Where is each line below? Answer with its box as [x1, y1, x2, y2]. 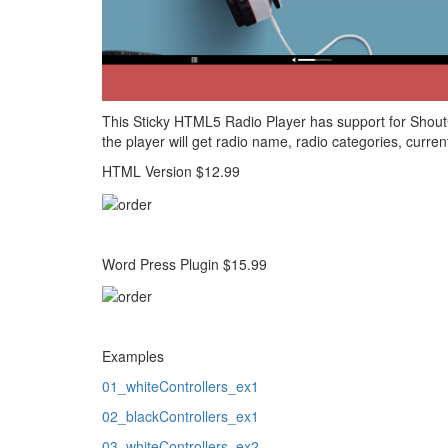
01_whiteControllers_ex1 [102, 375, 259, 396]
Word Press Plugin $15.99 [102, 253, 267, 274]
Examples [102, 345, 164, 366]
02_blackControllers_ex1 [102, 405, 259, 426]
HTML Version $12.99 [102, 161, 240, 182]
